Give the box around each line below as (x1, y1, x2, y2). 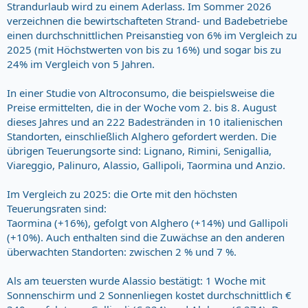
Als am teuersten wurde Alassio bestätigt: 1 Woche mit (7, 273, 265, 287)
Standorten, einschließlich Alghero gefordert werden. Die (7, 129, 276, 143)
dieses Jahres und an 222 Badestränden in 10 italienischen (7, 114, 283, 129)
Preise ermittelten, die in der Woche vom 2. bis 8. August (7, 100, 276, 114)
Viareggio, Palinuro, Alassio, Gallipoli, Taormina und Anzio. (7, 157, 285, 172)
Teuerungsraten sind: (7, 201, 107, 215)
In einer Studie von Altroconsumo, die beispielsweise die (7, 85, 274, 100)
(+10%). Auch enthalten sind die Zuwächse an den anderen (7, 230, 285, 244)
